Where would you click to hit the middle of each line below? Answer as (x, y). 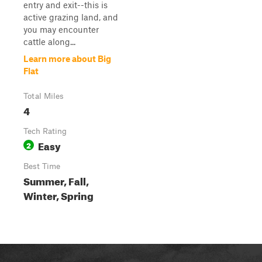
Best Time (42, 166)
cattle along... (49, 42)
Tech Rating (45, 131)
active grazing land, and (71, 17)
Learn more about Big (67, 58)
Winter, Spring (58, 194)
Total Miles (44, 96)
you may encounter (61, 29)
